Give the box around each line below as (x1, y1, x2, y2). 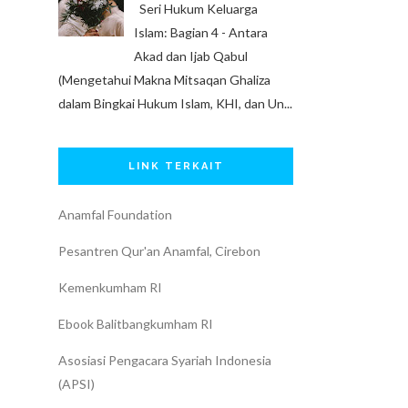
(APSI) (58, 375, 95, 392)
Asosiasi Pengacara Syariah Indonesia (58, 352, 271, 368)
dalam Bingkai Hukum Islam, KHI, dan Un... (58, 95, 292, 111)
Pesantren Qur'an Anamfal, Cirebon (58, 242, 260, 259)
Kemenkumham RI (58, 279, 162, 295)
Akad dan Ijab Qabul (133, 47, 248, 64)
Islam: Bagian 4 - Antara (133, 24, 268, 40)
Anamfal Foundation (58, 206, 172, 222)
